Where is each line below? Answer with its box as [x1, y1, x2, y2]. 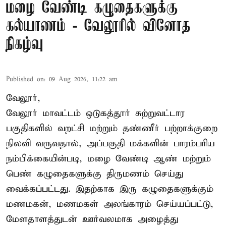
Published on [6, 75, 44, 84]
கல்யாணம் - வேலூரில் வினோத [6, 17, 191, 35]
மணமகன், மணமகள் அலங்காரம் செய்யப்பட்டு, [6, 198, 213, 210]
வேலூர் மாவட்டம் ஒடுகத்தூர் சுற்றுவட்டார [6, 107, 185, 119]
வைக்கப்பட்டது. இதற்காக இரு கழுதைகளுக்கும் [6, 183, 213, 195]
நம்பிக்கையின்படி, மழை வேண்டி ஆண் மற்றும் [6, 152, 211, 164]
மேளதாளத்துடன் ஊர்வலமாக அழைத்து [6, 213, 178, 225]
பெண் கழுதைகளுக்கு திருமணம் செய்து [6, 167, 183, 180]
